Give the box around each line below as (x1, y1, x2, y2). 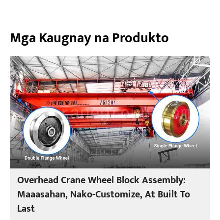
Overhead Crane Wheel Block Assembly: (17, 172, 186, 189)
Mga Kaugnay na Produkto (9, 26, 169, 50)
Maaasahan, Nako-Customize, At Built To (17, 186, 191, 203)
